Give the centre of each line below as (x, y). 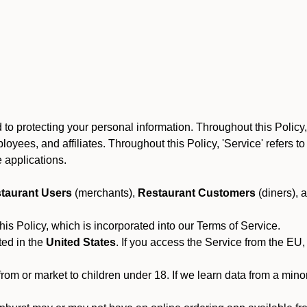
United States (81, 242)
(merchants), (105, 193)
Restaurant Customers (197, 193)
